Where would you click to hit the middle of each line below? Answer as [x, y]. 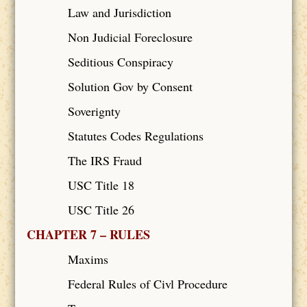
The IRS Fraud [105, 160]
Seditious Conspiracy [120, 61]
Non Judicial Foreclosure [130, 37]
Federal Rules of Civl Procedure [147, 283]
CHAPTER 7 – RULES [88, 234]
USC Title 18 [101, 185]
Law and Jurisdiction [119, 12]
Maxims [88, 259]
